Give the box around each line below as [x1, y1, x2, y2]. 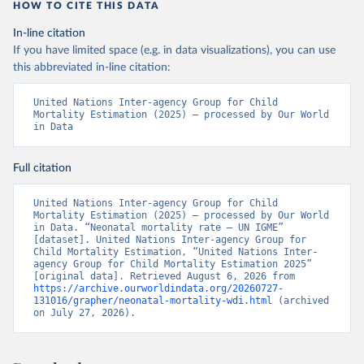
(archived [272, 295, 329, 306]
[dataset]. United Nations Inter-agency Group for [33, 234, 306, 245]
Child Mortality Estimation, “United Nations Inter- [33, 246, 318, 258]
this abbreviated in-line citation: [13, 62, 171, 73]
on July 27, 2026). [33, 307, 136, 318]
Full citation [13, 162, 71, 174]
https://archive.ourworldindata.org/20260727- [33, 283, 284, 294]
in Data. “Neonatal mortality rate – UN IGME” [33, 222, 284, 233]
